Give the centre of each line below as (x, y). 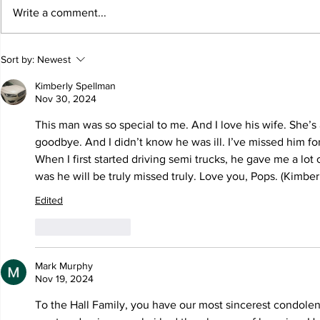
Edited (49, 200)
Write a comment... (60, 13)
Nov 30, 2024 (66, 99)
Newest (54, 60)
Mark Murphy (64, 266)
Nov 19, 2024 (64, 279)
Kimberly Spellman (75, 86)
